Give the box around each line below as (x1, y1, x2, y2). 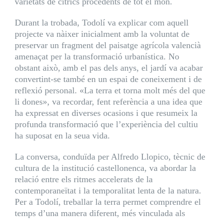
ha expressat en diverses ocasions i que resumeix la (14, 108, 197, 118)
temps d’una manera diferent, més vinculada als (14, 208, 185, 218)
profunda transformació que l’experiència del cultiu (14, 119, 198, 129)
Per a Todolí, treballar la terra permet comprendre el (14, 197, 201, 207)
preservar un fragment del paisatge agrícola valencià (14, 40, 201, 50)
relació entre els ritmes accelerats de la (14, 174, 153, 184)
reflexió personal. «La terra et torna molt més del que (14, 85, 205, 95)
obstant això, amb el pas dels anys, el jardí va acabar (14, 63, 203, 73)
